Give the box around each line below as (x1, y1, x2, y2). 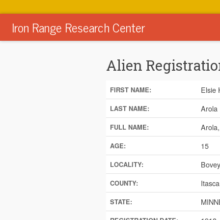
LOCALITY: (110, 160, 143, 169)
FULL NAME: (110, 122, 149, 132)
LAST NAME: (110, 104, 149, 113)
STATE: (110, 197, 132, 207)
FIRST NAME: (110, 85, 151, 95)
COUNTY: (110, 178, 138, 188)
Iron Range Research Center (12, 17, 145, 38)
